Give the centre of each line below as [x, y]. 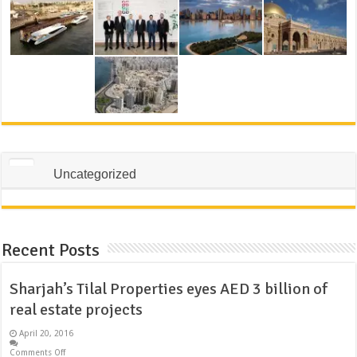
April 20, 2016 [47, 333]
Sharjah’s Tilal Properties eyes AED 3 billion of [169, 288]
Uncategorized [95, 174]
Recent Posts [51, 249]
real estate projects [76, 309]
